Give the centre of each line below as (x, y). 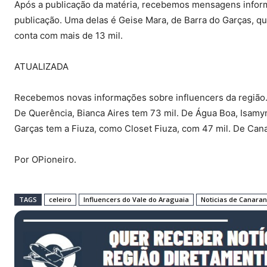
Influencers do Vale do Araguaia (136, 200)
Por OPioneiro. (45, 160)
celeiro (60, 200)
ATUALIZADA (41, 67)
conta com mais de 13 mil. (69, 36)
